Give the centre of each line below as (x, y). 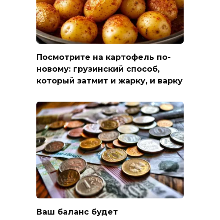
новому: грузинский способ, (98, 69)
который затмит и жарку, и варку (110, 81)
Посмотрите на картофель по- (104, 57)
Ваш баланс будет (77, 212)
